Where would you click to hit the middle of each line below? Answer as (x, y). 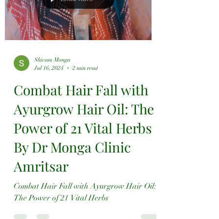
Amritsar (41, 166)
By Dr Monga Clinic (72, 147)
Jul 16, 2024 (49, 68)
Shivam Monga (52, 60)
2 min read (85, 68)
